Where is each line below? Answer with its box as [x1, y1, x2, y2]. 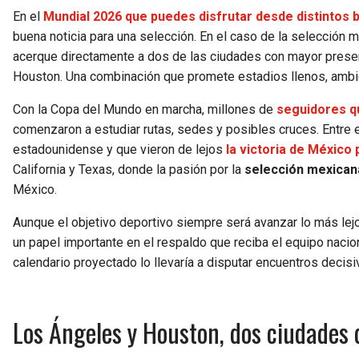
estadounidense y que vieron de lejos [13, 141, 226, 157]
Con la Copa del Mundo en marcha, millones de [13, 101, 276, 117]
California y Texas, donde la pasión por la [13, 161, 244, 177]
